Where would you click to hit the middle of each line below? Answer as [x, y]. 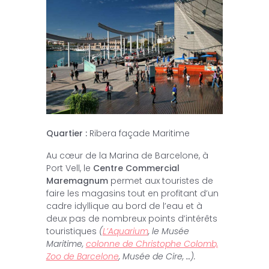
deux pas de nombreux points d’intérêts [131, 219]
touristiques [72, 231]
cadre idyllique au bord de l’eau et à [124, 206]
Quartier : [66, 134]
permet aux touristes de [160, 181]
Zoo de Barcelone [82, 257]
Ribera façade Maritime [138, 134]
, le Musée [168, 231]
